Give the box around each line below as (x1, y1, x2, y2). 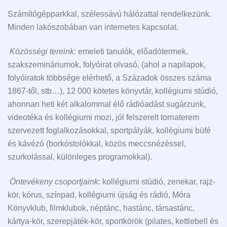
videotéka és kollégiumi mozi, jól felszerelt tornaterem (8, 113, 199, 122)
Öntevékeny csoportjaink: (10, 177, 100, 186)
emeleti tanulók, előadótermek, (76, 47, 188, 56)
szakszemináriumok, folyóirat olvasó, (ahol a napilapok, (8, 60, 206, 69)
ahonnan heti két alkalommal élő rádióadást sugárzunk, (8, 100, 206, 109)
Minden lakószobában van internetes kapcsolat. (8, 22, 178, 31)
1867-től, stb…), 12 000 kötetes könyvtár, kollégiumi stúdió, (8, 87, 218, 96)
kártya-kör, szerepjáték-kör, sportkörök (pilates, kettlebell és (8, 216, 218, 225)
